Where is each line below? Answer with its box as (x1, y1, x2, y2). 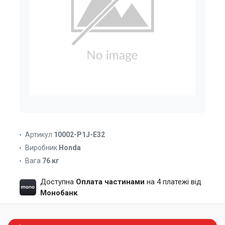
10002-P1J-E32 (54, 131, 105, 139)
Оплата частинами (75, 177, 145, 186)
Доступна (40, 177, 76, 186)
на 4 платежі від (144, 177, 201, 186)
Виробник (25, 144, 57, 152)
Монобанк (40, 188, 77, 197)
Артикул (25, 131, 52, 139)
